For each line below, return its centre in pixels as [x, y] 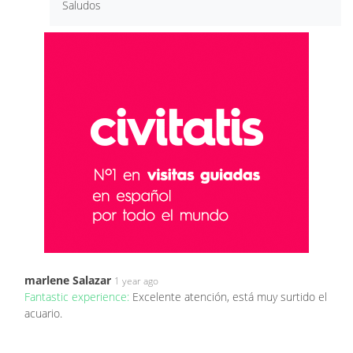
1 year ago [136, 281]
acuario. [43, 313]
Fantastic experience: [78, 296]
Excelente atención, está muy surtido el [230, 296]
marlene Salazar [68, 280]
